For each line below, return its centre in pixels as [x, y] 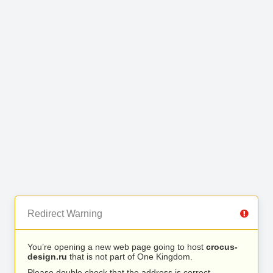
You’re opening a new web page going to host [117, 247]
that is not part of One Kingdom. [130, 257]
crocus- [222, 247]
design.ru [47, 257]
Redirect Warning [65, 214]
